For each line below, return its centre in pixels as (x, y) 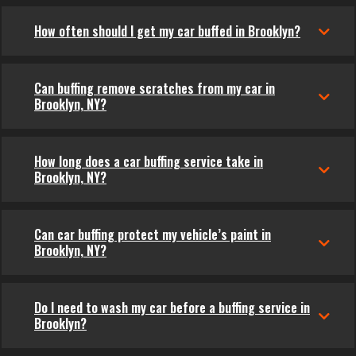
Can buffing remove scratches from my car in (155, 89)
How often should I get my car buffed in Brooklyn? (167, 31)
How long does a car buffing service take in (149, 162)
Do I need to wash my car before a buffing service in (172, 308)
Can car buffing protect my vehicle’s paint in (153, 235)
